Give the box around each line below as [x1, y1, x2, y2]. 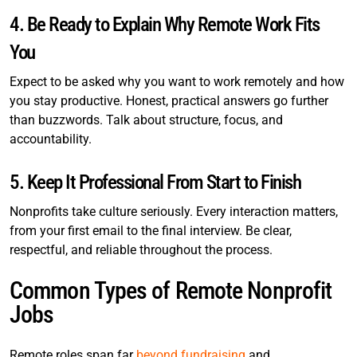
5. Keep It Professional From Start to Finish [10, 171, 300, 194]
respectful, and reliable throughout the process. [10, 242, 273, 257]
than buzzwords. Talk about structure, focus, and [10, 112, 283, 127]
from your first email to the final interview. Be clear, [10, 223, 292, 238]
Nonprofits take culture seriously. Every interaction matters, [10, 204, 338, 219]
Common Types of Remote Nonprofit [10, 277, 332, 304]
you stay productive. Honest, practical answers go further [10, 93, 328, 108]
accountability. [10, 131, 92, 147]
